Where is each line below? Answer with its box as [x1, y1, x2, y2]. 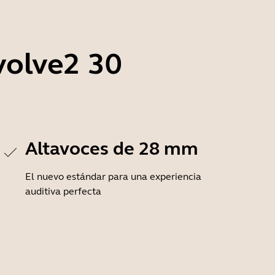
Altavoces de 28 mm [25, 137, 198, 160]
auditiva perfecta [25, 185, 101, 197]
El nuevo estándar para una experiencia [25, 171, 201, 182]
